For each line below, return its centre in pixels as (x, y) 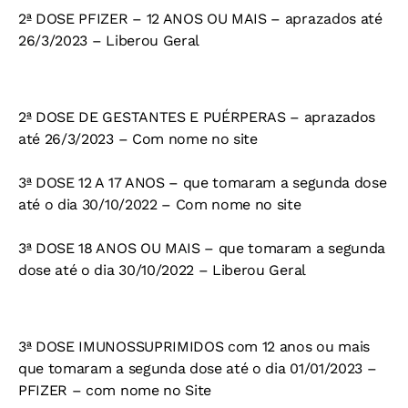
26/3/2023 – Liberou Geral (109, 41)
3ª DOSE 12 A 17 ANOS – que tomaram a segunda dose (203, 183)
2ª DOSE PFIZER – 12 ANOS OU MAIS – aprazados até (200, 19)
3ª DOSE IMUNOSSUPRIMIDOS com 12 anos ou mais (194, 347)
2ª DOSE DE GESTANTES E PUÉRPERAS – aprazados (197, 117)
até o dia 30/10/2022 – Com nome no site (160, 205)
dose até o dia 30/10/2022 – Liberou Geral (162, 270)
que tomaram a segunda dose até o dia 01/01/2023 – (198, 369)
